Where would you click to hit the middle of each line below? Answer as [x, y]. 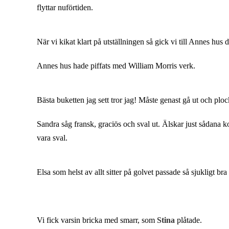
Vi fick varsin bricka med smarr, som [97, 220]
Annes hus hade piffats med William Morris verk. [116, 65]
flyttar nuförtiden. [65, 7]
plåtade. [190, 220]
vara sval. [52, 138]
